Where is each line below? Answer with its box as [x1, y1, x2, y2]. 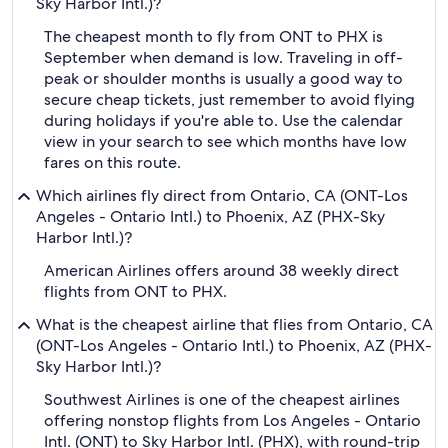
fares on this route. [44, 152, 181, 173]
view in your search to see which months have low [44, 131, 407, 152]
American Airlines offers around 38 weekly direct [44, 260, 399, 281]
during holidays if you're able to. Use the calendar [44, 110, 403, 131]
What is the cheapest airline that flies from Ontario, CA [36, 314, 433, 335]
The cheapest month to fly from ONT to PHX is [44, 26, 383, 47]
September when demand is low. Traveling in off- [44, 47, 403, 68]
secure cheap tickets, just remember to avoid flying [44, 89, 415, 110]
